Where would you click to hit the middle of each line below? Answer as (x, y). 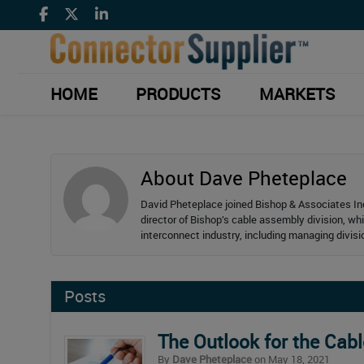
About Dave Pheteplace (244, 178)
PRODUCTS (178, 93)
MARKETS (297, 93)
